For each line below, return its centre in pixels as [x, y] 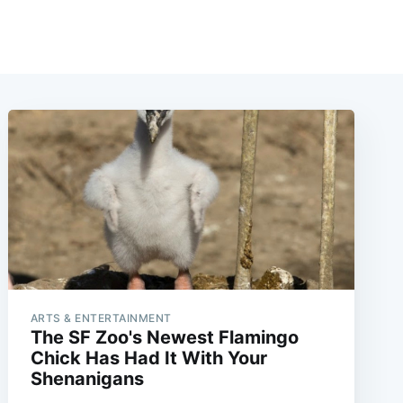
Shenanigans [87, 379]
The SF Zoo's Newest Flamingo [164, 338]
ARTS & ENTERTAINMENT [101, 318]
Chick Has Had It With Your [148, 358]
